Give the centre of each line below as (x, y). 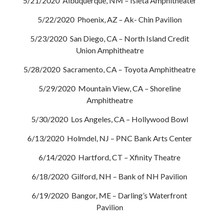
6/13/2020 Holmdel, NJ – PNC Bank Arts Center (109, 138)
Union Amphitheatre (109, 50)
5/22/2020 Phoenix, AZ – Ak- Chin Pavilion (109, 19)
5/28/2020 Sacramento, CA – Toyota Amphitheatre (109, 69)
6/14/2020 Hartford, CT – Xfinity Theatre (109, 157)
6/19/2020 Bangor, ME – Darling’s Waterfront (109, 195)
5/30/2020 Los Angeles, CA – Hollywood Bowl (109, 119)
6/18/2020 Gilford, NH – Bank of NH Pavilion (109, 176)
